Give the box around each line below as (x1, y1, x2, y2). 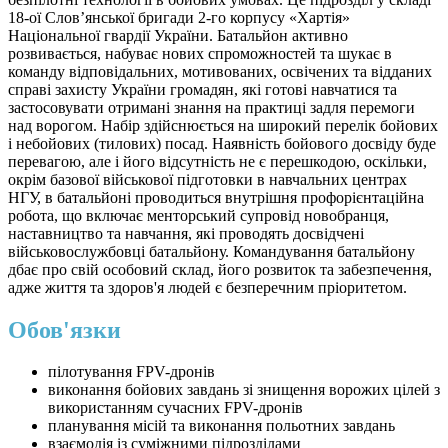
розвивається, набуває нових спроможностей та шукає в (8, 44, 392, 62)
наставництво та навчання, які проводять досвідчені (8, 224, 364, 242)
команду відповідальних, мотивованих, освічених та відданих (8, 62, 432, 80)
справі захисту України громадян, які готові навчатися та (8, 80, 397, 98)
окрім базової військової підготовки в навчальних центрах (8, 170, 407, 188)
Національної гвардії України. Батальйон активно (8, 26, 348, 44)
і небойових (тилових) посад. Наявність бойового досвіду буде (8, 134, 436, 152)
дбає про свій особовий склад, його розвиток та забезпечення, (8, 260, 432, 278)
